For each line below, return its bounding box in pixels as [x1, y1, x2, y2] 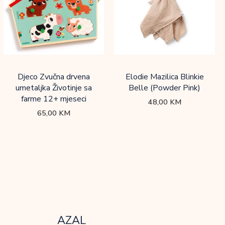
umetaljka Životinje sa [15, 82, 92, 93]
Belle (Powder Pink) [129, 82, 201, 93]
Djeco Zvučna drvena [17, 71, 90, 82]
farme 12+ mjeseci [21, 93, 86, 104]
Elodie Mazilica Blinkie [125, 71, 204, 82]
